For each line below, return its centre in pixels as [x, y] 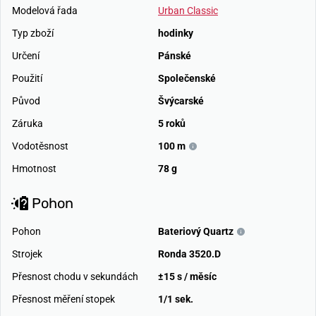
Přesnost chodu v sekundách [75, 276]
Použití [27, 78]
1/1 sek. [176, 299]
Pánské [175, 55]
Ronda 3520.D [189, 254]
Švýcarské [181, 101]
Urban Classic [188, 10]
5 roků [172, 123]
